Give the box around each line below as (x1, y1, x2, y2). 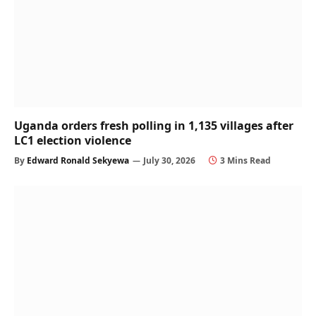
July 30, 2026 (143, 154, 195, 166)
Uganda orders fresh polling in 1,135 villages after (14, 117, 293, 133)
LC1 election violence (14, 132, 131, 148)
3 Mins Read (220, 154, 271, 166)
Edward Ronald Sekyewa (27, 154, 129, 166)
